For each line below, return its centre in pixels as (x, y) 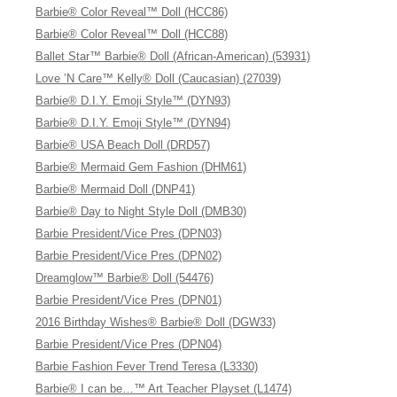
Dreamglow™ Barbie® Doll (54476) (125, 278)
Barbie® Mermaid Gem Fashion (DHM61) (141, 167)
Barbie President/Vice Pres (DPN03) (129, 234)
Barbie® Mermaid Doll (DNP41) (116, 189)
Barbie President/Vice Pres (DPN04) (129, 344)
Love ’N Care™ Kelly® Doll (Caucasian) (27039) (159, 78)
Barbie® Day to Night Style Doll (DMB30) (141, 211)
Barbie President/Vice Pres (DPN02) (129, 256)
